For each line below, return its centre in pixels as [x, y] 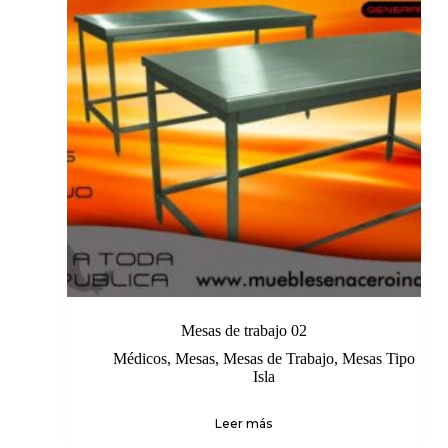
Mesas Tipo [378, 359]
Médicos [139, 359]
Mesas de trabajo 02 [243, 331]
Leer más [244, 424]
